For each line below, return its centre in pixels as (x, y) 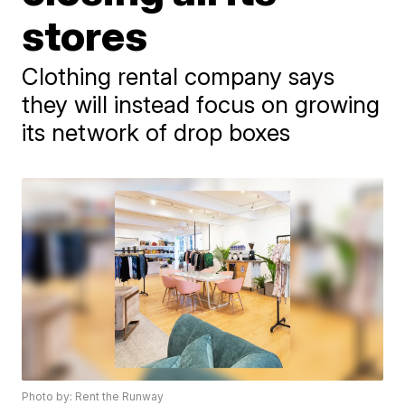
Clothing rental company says (179, 76)
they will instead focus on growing (201, 104)
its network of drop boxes (156, 132)
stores (85, 35)
